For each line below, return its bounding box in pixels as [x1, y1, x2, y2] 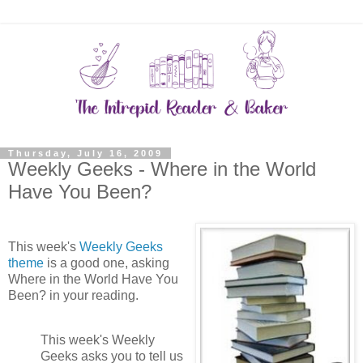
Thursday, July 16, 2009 [8, 147, 163, 158]
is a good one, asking [44, 255, 169, 270]
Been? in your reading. [8, 288, 139, 302]
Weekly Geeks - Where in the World [8, 157, 316, 180]
